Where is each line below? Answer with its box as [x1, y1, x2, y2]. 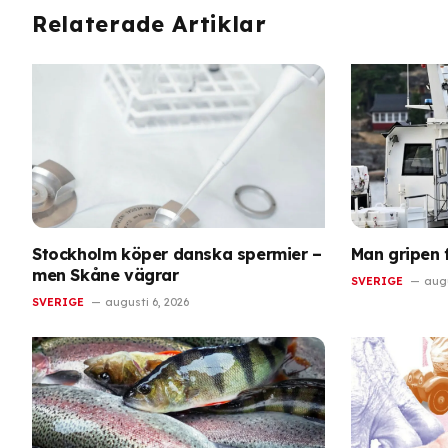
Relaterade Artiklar [32, 9, 267, 38]
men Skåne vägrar [32, 265, 179, 286]
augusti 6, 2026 [105, 295, 189, 310]
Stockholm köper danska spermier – [32, 244, 322, 265]
